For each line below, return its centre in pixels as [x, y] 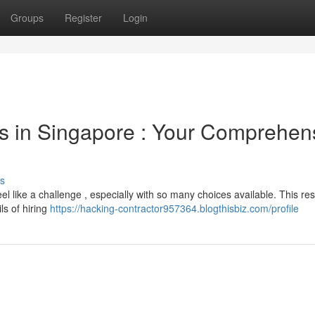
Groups [27, 18]
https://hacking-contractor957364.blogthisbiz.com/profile [174, 208]
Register [83, 18]
